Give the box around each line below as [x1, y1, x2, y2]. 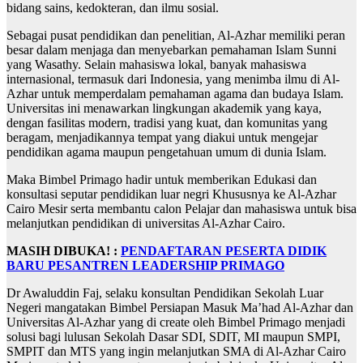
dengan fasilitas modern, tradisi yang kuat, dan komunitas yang [6, 116, 327, 130]
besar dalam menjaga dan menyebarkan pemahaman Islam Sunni [6, 43, 336, 58]
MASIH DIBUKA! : [6, 244, 121, 258]
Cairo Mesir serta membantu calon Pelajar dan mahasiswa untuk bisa [6, 202, 357, 216]
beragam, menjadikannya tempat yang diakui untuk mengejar [6, 130, 318, 145]
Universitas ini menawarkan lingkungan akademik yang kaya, [6, 101, 322, 116]
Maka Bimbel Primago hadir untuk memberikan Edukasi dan [6, 173, 317, 187]
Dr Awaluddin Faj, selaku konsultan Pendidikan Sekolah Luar [6, 286, 323, 301]
